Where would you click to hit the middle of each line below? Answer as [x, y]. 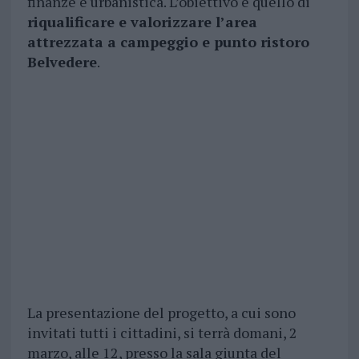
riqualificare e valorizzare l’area [142, 22]
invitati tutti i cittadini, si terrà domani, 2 [162, 333]
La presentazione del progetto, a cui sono [161, 313]
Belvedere [62, 62]
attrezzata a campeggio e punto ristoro [168, 42]
